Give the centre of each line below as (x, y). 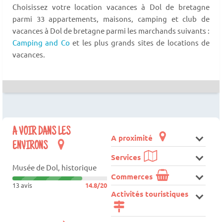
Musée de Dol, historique (55, 167)
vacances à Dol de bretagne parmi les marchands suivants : (111, 31)
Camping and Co (41, 43)
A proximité (133, 138)
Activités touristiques (149, 194)
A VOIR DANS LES (41, 133)
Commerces (133, 177)
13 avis (22, 185)
